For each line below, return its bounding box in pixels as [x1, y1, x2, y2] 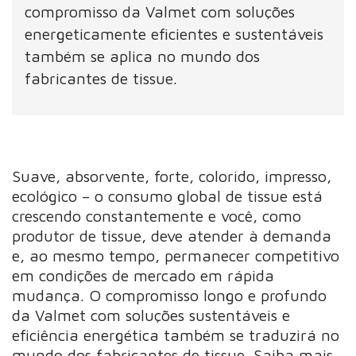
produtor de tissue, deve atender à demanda [12, 226, 332, 246]
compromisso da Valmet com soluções [25, 2, 296, 21]
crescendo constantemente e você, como [12, 207, 302, 226]
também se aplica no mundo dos [25, 47, 261, 66]
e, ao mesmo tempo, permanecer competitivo [12, 246, 340, 265]
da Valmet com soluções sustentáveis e [12, 306, 291, 325]
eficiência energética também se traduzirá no [12, 326, 340, 345]
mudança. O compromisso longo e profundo [12, 286, 327, 305]
